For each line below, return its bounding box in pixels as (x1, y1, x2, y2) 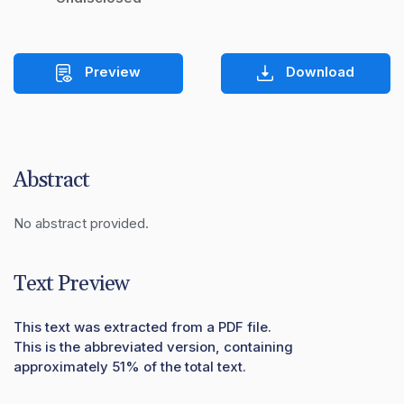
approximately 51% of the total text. (14, 357, 246, 375)
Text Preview (14, 270, 129, 298)
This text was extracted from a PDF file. (14, 317, 271, 335)
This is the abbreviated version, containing (14, 337, 293, 355)
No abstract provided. (14, 214, 149, 232)
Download (281, 63, 354, 81)
